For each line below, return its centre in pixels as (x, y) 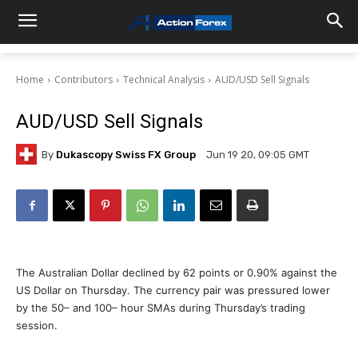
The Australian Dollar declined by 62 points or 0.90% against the (177, 272)
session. (37, 325)
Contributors (84, 80)
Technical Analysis (164, 80)
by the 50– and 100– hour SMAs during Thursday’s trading (161, 308)
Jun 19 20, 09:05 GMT (258, 155)
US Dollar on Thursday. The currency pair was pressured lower (173, 290)
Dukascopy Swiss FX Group (126, 154)
